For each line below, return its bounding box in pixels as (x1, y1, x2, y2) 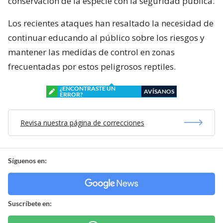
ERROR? (60, 90, 83, 98)
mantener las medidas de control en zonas (8, 46, 175, 58)
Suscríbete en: (8, 199, 52, 208)
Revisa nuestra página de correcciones (20, 117, 144, 127)
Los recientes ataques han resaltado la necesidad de (8, 17, 214, 29)
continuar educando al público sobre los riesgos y (8, 31, 205, 43)
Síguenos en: (8, 156, 47, 165)
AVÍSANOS (144, 87, 174, 95)
